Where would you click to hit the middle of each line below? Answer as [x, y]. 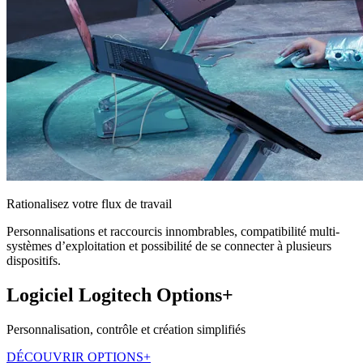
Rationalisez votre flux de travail [89, 203]
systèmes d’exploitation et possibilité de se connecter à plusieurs [169, 246]
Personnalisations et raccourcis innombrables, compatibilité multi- [173, 231]
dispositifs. [34, 260]
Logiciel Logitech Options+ [120, 295]
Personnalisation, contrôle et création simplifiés [126, 329]
